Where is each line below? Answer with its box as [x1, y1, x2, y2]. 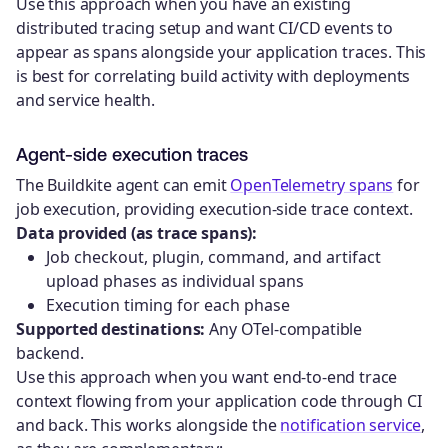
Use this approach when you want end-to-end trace [16, 366, 398, 389]
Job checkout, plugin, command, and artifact [46, 246, 381, 269]
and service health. [16, 88, 155, 111]
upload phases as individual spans [46, 270, 304, 293]
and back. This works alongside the [16, 414, 281, 437]
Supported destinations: [16, 318, 206, 341]
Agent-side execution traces [16, 144, 248, 166]
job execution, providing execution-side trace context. [16, 198, 413, 221]
